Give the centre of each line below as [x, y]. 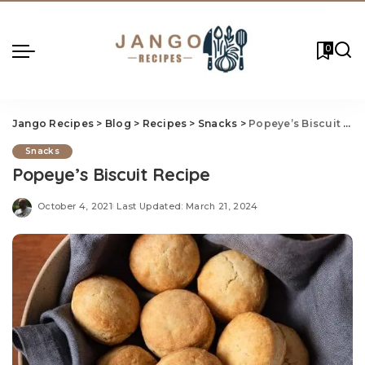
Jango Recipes [53, 123]
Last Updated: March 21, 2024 [187, 206]
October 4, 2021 [75, 206]
